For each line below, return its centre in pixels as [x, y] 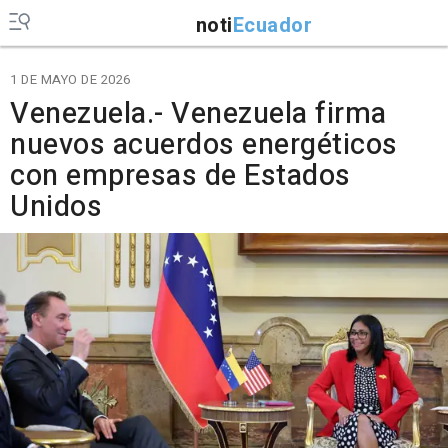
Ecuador [272, 25]
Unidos [56, 207]
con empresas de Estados [180, 176]
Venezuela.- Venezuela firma [198, 114]
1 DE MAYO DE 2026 [70, 79]
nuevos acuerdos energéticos [204, 145]
